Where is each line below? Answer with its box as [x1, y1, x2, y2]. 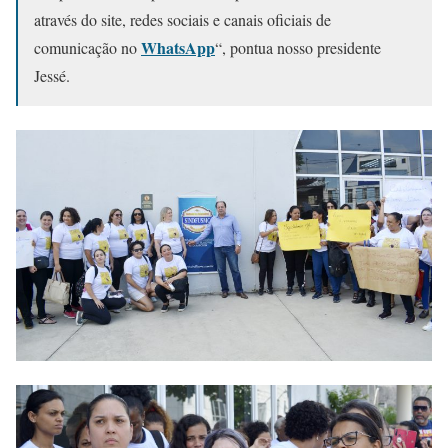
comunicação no [34, 36, 141, 58]
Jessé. [34, 64, 70, 86]
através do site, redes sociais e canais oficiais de [34, 8, 331, 30]
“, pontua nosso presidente [215, 36, 381, 58]
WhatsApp [141, 35, 215, 59]
